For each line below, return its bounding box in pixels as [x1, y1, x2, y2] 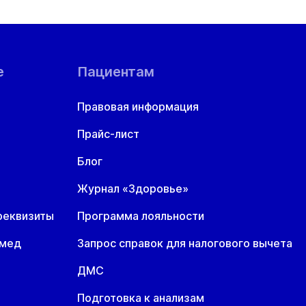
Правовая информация [77, 100, 199, 113]
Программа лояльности [77, 209, 204, 223]
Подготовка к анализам [77, 291, 204, 305]
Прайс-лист [77, 127, 139, 141]
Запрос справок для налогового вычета [77, 236, 292, 250]
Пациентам [77, 64, 154, 80]
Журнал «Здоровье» [77, 182, 189, 195]
